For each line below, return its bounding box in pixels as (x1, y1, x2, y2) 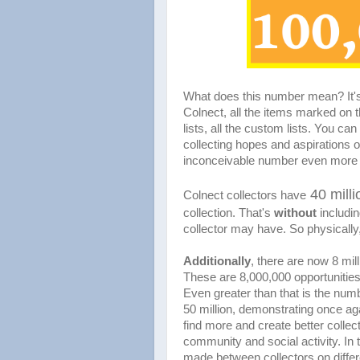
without (274, 206, 317, 219)
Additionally (183, 254, 251, 268)
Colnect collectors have (183, 188, 306, 202)
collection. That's (183, 206, 274, 219)
